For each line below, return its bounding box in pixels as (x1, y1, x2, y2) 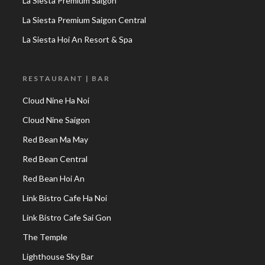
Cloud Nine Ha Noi (22, 95, 89, 105)
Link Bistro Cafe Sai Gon (22, 212, 111, 222)
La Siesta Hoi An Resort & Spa (22, 34, 132, 44)
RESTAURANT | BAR (22, 74, 110, 83)
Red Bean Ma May (22, 134, 88, 144)
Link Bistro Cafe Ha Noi (22, 193, 107, 203)
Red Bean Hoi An (22, 173, 85, 183)
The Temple (22, 232, 67, 242)
